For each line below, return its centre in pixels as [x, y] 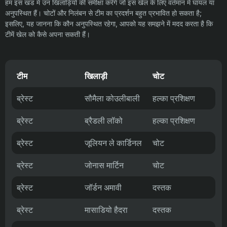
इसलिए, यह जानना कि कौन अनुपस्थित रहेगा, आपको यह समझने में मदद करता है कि [109, 24]
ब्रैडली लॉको [104, 121]
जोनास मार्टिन [104, 165]
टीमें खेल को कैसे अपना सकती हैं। [48, 34]
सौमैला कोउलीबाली [112, 99]
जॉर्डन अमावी [103, 188]
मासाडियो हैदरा [106, 210]
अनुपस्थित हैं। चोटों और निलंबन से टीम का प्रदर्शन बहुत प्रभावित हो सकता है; [103, 13]
